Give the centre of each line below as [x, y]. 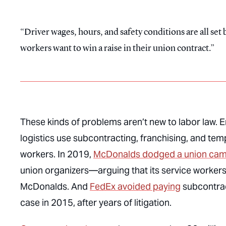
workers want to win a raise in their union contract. [115, 48]
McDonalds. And [55, 186]
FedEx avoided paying [135, 186]
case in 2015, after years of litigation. [96, 203]
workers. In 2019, [57, 154]
